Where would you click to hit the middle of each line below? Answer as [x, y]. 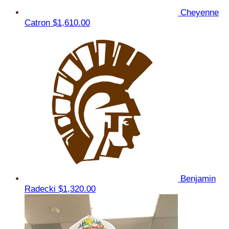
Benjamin [198, 178]
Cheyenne [200, 12]
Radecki [41, 189]
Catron [39, 22]
